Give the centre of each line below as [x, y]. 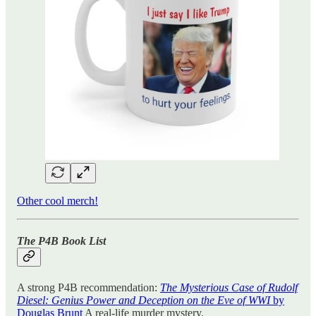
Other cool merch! [57, 200]
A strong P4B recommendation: [89, 288]
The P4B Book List [61, 241]
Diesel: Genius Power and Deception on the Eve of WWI [144, 300]
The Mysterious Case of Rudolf [229, 288]
